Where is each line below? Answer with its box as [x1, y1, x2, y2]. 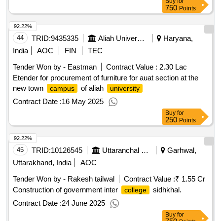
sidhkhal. [151, 185, 182, 194]
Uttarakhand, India [13, 158, 72, 167]
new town [13, 84, 45, 93]
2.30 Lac [157, 63, 187, 72]
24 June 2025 [62, 199, 105, 208]
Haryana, [161, 34, 193, 43]
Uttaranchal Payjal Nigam [141, 146, 148, 155]
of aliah [79, 84, 106, 93]
